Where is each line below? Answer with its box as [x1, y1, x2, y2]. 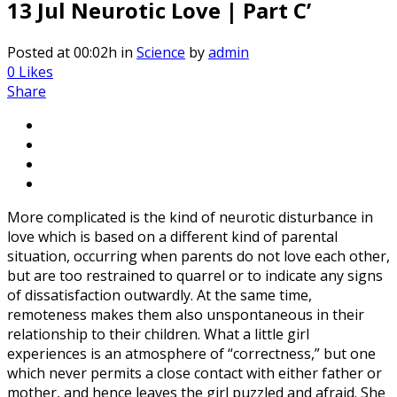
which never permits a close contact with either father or [7, 362, 382, 383]
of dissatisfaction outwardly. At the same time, [7, 284, 312, 305]
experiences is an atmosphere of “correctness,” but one [7, 343, 376, 363]
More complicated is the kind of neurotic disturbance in [7, 206, 373, 227]
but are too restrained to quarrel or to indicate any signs [7, 265, 383, 285]
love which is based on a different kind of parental [7, 226, 338, 246]
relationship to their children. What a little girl [7, 323, 309, 344]
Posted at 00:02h [7, 42, 117, 62]
